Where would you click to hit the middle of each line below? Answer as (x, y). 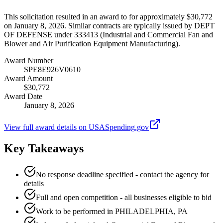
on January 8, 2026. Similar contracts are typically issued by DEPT (109, 25)
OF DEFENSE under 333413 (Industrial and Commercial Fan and (109, 34)
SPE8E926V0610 (52, 69)
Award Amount (28, 78)
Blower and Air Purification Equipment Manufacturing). (92, 43)
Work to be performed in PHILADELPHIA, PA (112, 211)
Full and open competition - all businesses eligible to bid (124, 197)
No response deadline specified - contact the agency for (122, 174)
